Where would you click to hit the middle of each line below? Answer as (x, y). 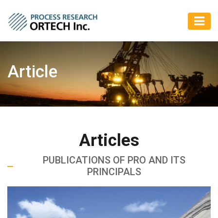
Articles (109, 140)
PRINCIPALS (114, 172)
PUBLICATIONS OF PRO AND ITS (114, 160)
